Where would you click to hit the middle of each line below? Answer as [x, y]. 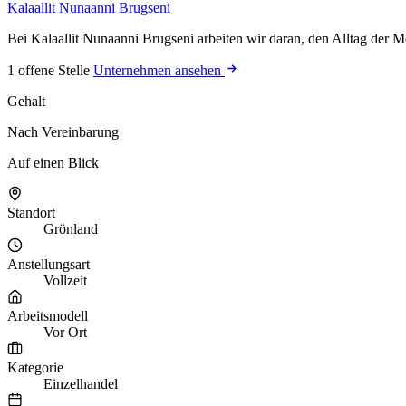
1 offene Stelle [50, 71]
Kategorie [35, 367]
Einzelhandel [81, 383]
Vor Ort [65, 332]
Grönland [71, 229]
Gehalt [26, 101]
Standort [31, 213]
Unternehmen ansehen [159, 71]
